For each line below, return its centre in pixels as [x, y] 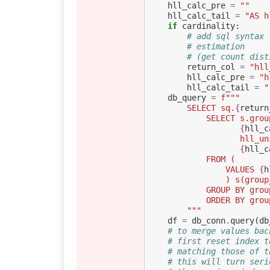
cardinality [208, 26]
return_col [211, 67]
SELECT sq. [211, 108]
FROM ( [220, 159]
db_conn [208, 221]
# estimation [215, 47]
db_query [187, 98]
